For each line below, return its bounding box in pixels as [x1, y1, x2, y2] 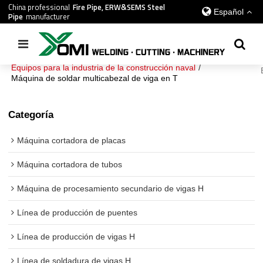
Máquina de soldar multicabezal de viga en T [11, 73, 178, 83]
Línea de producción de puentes [17, 208, 138, 218]
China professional [8, 1, 70, 13]
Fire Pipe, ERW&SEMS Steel [73, 1, 166, 13]
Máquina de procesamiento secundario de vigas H [17, 184, 204, 194]
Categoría [8, 109, 54, 120]
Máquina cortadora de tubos [17, 160, 123, 170]
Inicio [11, 51, 31, 60]
